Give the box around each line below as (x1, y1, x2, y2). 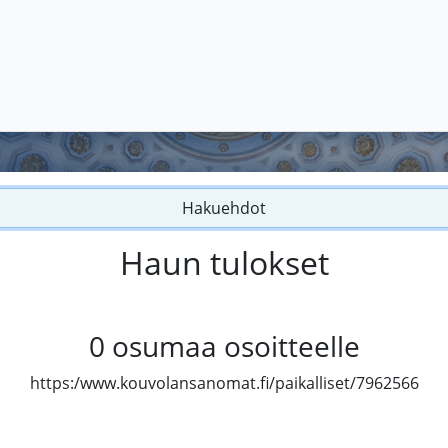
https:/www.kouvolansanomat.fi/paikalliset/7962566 (29, 372, 419, 395)
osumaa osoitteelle (111, 327, 360, 366)
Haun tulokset (119, 241, 329, 285)
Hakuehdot (182, 197, 266, 220)
